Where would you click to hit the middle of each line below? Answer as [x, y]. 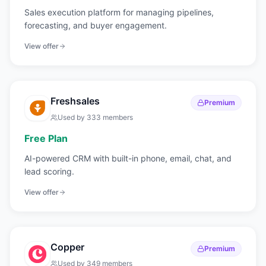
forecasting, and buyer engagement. [96, 25]
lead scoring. [49, 171]
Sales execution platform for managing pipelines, [119, 12]
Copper [67, 247]
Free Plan [46, 138]
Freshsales [75, 101]
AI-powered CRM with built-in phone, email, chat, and [128, 158]
